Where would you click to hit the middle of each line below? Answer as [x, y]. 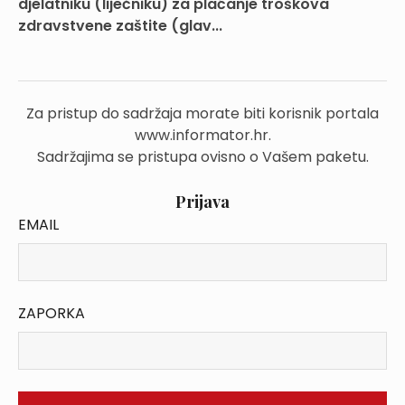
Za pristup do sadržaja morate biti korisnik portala [202, 113]
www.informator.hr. [202, 135]
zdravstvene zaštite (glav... [120, 26]
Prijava [202, 202]
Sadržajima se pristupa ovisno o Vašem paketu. [202, 157]
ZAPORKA [52, 313]
